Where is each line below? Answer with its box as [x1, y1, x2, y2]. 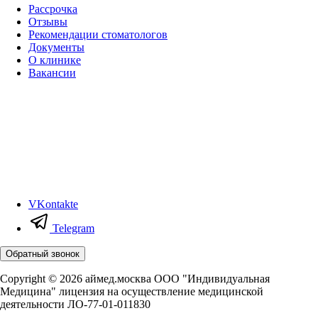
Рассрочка [28, 2, 77, 15]
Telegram [50, 221, 94, 234]
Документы [28, 40, 84, 53]
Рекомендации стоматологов [28, 28, 168, 40]
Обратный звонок [6, 248, 79, 259]
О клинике [28, 53, 81, 66]
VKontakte [28, 197, 78, 210]
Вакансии [28, 66, 76, 79]
